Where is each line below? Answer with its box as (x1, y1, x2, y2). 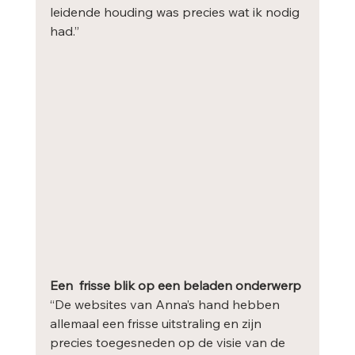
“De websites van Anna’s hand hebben (49, 296, 283, 313)
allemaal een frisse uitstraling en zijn (49, 315, 265, 332)
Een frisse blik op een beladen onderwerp (49, 277, 301, 294)
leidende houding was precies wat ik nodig (49, 3, 303, 20)
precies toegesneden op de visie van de (49, 334, 288, 351)
